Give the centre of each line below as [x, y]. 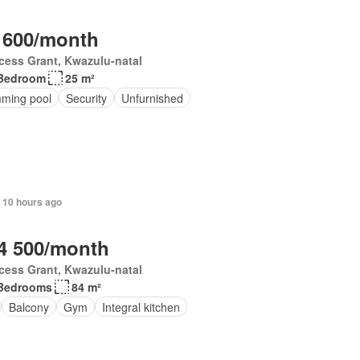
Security [86, 98]
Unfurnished [152, 98]
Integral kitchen [141, 307]
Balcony [29, 307]
